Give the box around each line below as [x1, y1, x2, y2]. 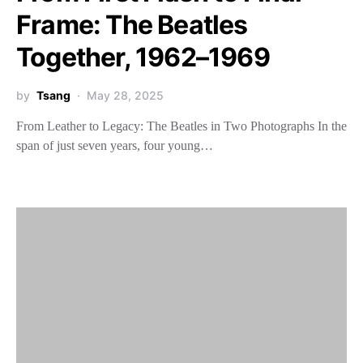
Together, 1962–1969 [16, 41, 270, 73]
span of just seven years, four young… [16, 138, 213, 152]
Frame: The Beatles [16, 8, 248, 41]
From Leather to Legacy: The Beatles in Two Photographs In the [16, 118, 347, 133]
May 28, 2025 [87, 88, 164, 102]
